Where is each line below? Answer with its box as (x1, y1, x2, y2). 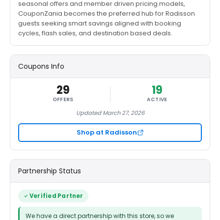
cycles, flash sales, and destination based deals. (18, 28, 172, 38)
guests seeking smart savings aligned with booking (18, 19, 181, 28)
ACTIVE (146, 96, 167, 103)
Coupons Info (18, 61, 64, 71)
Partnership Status (18, 166, 81, 176)
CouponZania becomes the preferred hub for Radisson (18, 9, 195, 18)
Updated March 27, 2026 (76, 109, 144, 117)
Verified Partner (29, 192, 83, 200)
